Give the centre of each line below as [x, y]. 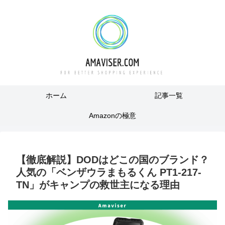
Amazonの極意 [113, 116]
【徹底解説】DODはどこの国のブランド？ [113, 160]
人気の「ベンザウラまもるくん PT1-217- [109, 172]
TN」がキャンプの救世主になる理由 [98, 185]
